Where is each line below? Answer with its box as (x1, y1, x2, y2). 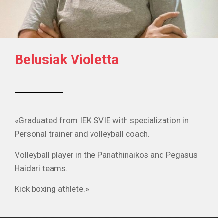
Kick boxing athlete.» (15, 184, 89, 194)
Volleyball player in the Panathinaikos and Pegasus (15, 149, 198, 160)
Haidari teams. (15, 163, 68, 173)
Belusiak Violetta (15, 52, 119, 68)
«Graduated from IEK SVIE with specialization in (15, 115, 189, 126)
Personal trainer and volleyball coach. (15, 129, 150, 139)
